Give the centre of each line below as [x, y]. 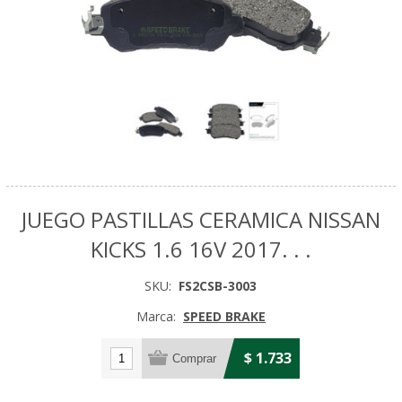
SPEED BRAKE [224, 317]
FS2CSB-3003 [218, 286]
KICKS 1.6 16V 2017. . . [201, 249]
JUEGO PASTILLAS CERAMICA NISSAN [201, 220]
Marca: [156, 317]
